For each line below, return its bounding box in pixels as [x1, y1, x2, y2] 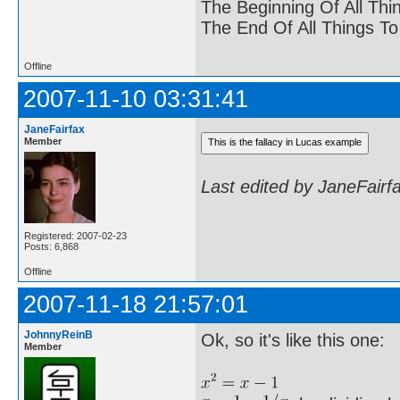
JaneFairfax [24, 122, 85, 136]
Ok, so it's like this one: [201, 329, 385, 350]
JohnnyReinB [24, 328, 93, 341]
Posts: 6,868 [24, 240, 79, 252]
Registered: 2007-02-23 [24, 229, 127, 241]
